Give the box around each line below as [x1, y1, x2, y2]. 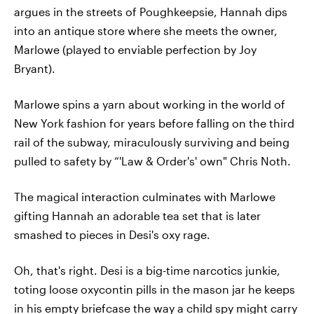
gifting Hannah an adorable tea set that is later [14, 209, 261, 222]
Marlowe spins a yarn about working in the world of [14, 97, 285, 111]
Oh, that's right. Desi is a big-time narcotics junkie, [14, 264, 280, 277]
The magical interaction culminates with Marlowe [14, 190, 275, 203]
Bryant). [14, 62, 55, 75]
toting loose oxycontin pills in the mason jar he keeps [14, 282, 295, 296]
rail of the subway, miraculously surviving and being [14, 135, 289, 149]
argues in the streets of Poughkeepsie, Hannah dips [14, 5, 287, 18]
